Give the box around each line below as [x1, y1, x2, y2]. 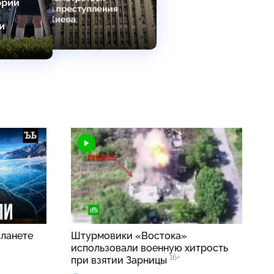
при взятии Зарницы [71, 254, 169, 267]
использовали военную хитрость [71, 242, 228, 254]
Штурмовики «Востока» [71, 230, 187, 242]
